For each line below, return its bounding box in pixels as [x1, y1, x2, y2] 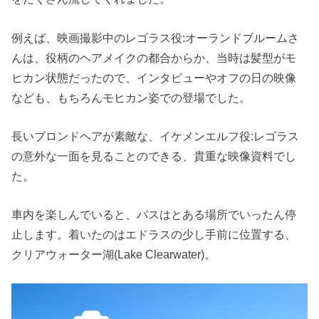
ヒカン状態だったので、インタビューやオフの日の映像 [11, 70, 297, 84]
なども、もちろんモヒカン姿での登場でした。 [11, 90, 251, 104]
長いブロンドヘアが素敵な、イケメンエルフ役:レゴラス [11, 130, 300, 142]
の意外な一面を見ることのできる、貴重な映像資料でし [11, 150, 297, 162]
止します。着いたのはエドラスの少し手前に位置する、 [11, 228, 297, 241]
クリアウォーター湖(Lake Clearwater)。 [11, 248, 216, 261]
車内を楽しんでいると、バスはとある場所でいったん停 [11, 208, 297, 221]
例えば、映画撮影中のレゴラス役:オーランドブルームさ [11, 31, 300, 44]
